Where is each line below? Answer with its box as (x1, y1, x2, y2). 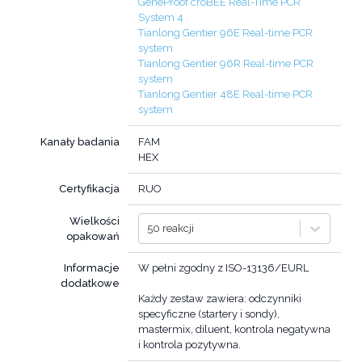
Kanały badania (40, 135, 120, 148)
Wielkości (69, 214, 120, 227)
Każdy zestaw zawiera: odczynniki (138, 293, 301, 305)
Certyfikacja (59, 183, 120, 196)
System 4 (138, 11, 183, 24)
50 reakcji (147, 222, 194, 235)
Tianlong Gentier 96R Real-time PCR (138, 57, 314, 70)
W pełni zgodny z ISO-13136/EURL (138, 262, 309, 275)
